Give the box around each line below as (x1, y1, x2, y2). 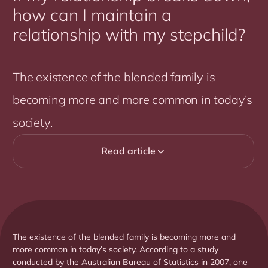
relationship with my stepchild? (13, 24, 245, 45)
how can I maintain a (13, 4, 172, 26)
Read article (100, 145, 156, 157)
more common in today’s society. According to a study (13, 244, 218, 255)
